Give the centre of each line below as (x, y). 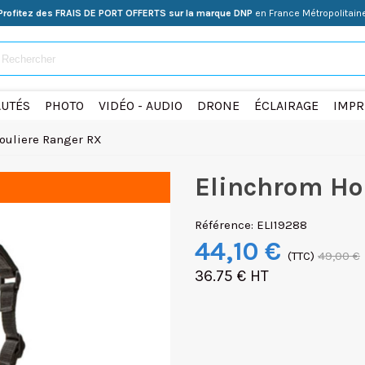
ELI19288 (282, 225)
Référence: (224, 225)
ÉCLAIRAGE (286, 106)
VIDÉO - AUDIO (140, 106)
